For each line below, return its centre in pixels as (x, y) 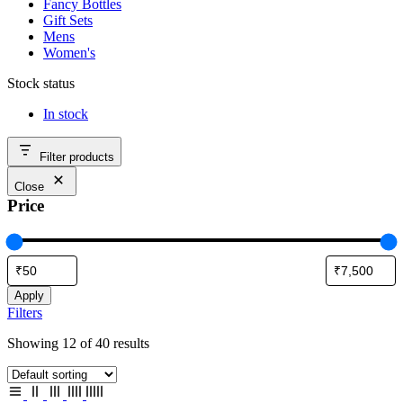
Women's (69, 52)
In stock (66, 113)
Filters (25, 312)
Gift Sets (68, 20)
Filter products (77, 157)
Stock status (41, 83)
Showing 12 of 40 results (78, 343)
